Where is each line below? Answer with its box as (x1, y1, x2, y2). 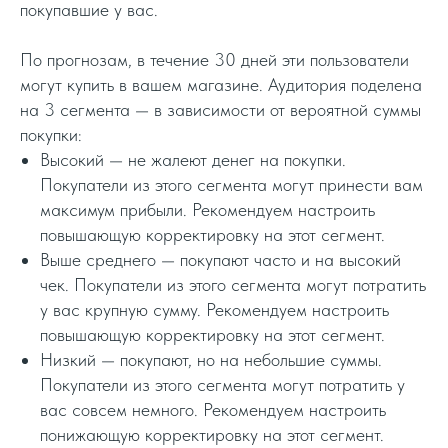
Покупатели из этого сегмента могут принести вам (40, 173, 423, 195)
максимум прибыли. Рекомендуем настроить (40, 198, 375, 220)
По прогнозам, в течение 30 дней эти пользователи (20, 48, 409, 70)
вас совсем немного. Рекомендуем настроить (40, 398, 386, 420)
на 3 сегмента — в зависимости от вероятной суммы (20, 98, 421, 120)
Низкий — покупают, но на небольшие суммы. (40, 348, 382, 370)
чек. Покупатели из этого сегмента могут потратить (40, 273, 426, 295)
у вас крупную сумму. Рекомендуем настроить (40, 298, 389, 320)
